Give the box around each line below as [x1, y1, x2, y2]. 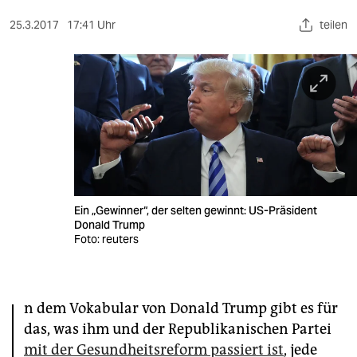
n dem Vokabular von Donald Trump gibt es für [24, 299, 338, 317]
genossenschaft [8, 321, 102, 338]
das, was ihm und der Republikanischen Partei [24, 320, 331, 338]
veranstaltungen [8, 163, 104, 180]
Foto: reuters [74, 231, 139, 246]
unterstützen [8, 256, 108, 277]
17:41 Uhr [67, 18, 116, 32]
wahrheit [8, 63, 75, 84]
